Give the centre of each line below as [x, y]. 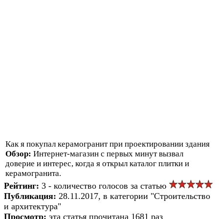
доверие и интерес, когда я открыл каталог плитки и [97, 163]
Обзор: [19, 153]
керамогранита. [33, 173]
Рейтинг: [23, 186]
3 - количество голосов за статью [105, 186]
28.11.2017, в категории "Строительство [134, 196]
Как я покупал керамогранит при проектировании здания [108, 144]
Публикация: [31, 196]
